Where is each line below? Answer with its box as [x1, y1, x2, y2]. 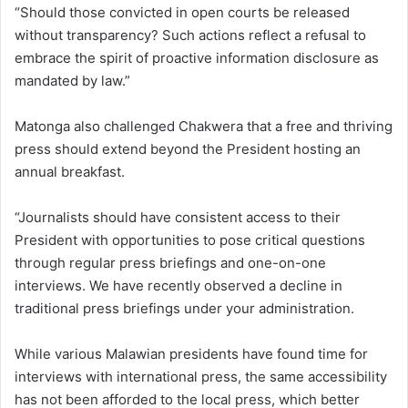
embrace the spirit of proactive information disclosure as [15, 49, 379, 67]
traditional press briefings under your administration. [15, 300, 354, 318]
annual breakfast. [15, 163, 125, 181]
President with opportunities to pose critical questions [15, 231, 365, 250]
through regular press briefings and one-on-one [15, 254, 326, 272]
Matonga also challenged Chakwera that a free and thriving [15, 117, 393, 136]
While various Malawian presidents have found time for [15, 345, 368, 363]
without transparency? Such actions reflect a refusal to [15, 26, 366, 45]
